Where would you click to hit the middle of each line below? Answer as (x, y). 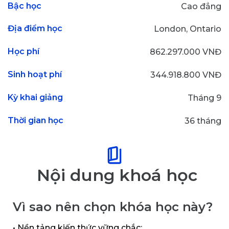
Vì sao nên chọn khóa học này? (113, 207)
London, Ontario (188, 29)
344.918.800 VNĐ (186, 75)
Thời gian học (36, 120)
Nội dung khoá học (117, 175)
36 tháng (203, 121)
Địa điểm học (35, 29)
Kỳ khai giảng (35, 97)
